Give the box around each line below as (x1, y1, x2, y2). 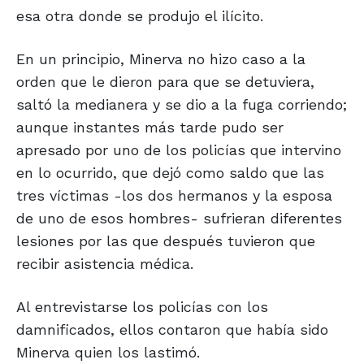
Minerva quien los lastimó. (16, 344, 200, 362)
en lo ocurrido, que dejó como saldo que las (16, 164, 324, 182)
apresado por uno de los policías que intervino (16, 141, 341, 159)
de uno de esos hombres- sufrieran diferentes (16, 210, 342, 227)
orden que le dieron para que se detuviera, (16, 73, 314, 91)
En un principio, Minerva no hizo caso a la (16, 50, 305, 68)
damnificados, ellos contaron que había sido (16, 321, 328, 339)
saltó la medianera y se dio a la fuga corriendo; (16, 96, 347, 114)
